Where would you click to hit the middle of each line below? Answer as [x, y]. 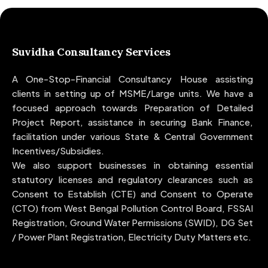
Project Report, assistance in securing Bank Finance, [133, 122]
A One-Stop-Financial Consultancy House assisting [133, 79]
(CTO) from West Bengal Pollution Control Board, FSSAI [133, 208]
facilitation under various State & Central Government [133, 136]
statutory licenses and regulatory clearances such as [133, 179]
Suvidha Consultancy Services [91, 52]
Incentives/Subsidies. [58, 151]
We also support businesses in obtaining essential [133, 165]
